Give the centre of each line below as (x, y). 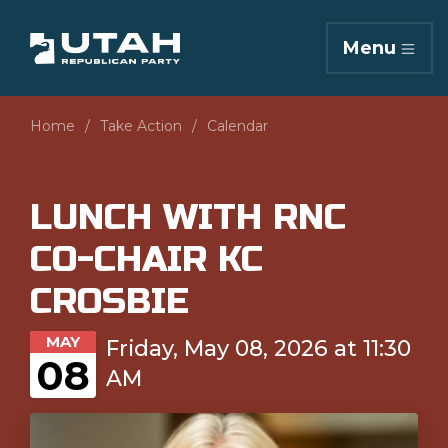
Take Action (141, 126)
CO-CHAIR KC (146, 259)
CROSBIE (109, 301)
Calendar (237, 126)
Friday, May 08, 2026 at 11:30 (258, 348)
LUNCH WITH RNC (188, 217)
